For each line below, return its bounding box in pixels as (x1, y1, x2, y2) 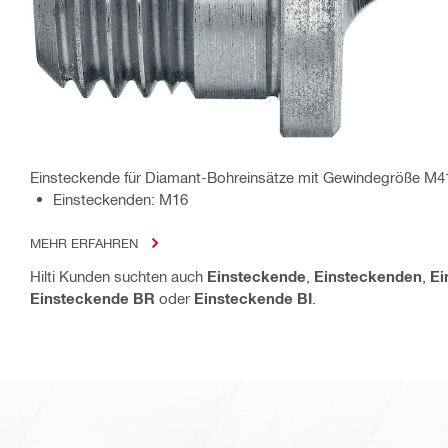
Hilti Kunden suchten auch (30, 267, 207, 286)
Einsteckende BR (30, 289, 155, 308)
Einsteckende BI (194, 289, 312, 308)
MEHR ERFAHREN (30, 235, 138, 251)
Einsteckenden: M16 (53, 190, 188, 209)
